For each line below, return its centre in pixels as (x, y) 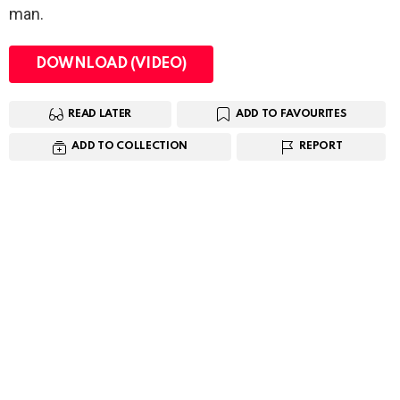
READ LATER (100, 115)
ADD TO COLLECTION (129, 147)
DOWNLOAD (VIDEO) (111, 64)
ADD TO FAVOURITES (291, 115)
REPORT (321, 147)
